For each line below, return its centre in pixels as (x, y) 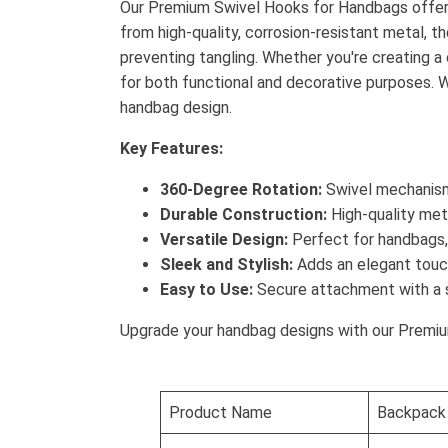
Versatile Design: (224, 239)
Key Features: (171, 148)
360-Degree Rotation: (241, 189)
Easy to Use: (206, 289)
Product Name (220, 412)
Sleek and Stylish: (226, 264)
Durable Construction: (243, 214)
